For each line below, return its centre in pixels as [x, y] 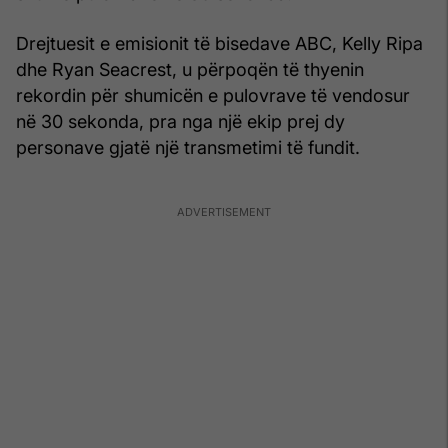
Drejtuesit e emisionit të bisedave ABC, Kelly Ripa [219, 43]
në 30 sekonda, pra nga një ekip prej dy [180, 121]
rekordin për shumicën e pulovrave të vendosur [213, 95]
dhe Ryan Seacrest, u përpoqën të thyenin [190, 69]
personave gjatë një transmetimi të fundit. [188, 147]
